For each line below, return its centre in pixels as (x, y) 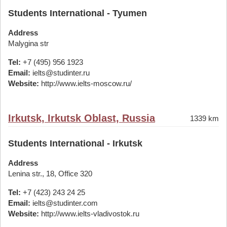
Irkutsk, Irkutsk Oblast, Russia (82, 118)
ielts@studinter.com (64, 203)
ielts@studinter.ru (60, 73)
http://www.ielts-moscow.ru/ (85, 83)
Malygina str (28, 43)
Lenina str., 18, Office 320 (50, 174)
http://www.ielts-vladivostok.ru (89, 214)
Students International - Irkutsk (75, 143)
